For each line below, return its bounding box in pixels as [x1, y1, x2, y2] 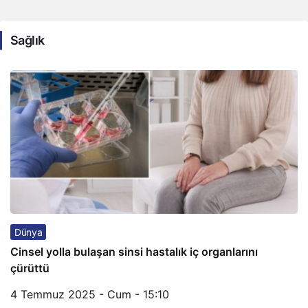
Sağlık [10, 33, 45, 47]
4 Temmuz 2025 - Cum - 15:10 [10, 287, 169, 301]
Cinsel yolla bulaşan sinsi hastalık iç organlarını [10, 245, 258, 258]
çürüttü [10, 261, 49, 275]
